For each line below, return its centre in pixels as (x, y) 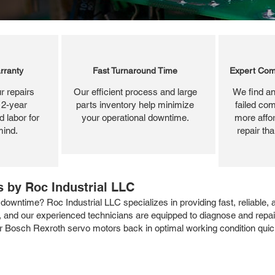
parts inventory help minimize (135, 104)
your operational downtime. (135, 117)
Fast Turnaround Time (135, 70)
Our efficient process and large (135, 91)
